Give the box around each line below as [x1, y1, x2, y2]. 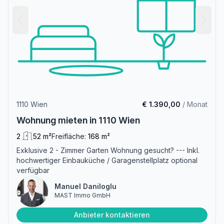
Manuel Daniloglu [54, 181, 116, 190]
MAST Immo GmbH [54, 191, 110, 199]
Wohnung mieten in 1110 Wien [16, 114, 140, 125]
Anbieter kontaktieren [74, 210, 150, 219]
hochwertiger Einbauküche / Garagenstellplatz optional [16, 155, 197, 164]
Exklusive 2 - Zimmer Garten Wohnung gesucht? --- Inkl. [16, 145, 199, 154]
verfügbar [16, 165, 49, 174]
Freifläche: [51, 131, 86, 140]
